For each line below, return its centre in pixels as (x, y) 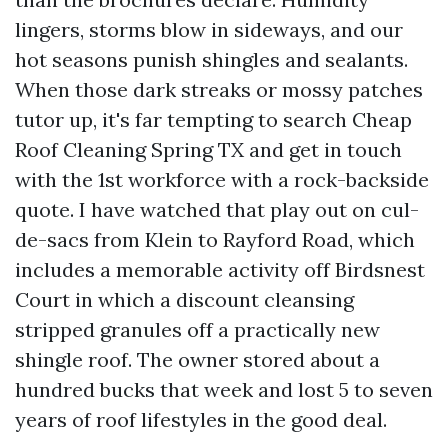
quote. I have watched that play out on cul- (217, 209)
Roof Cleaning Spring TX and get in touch (208, 149)
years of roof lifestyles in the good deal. (201, 419)
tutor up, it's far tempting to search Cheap (213, 119)
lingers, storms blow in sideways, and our (209, 29)
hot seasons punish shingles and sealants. (211, 59)
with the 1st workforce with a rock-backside (222, 179)
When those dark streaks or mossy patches (219, 89)
